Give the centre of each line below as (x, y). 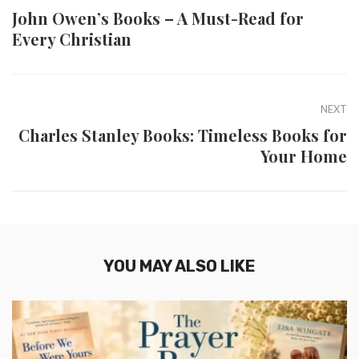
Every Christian (72, 39)
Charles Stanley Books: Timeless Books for (183, 135)
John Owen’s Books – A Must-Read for (158, 18)
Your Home (304, 156)
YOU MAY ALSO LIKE (179, 266)
